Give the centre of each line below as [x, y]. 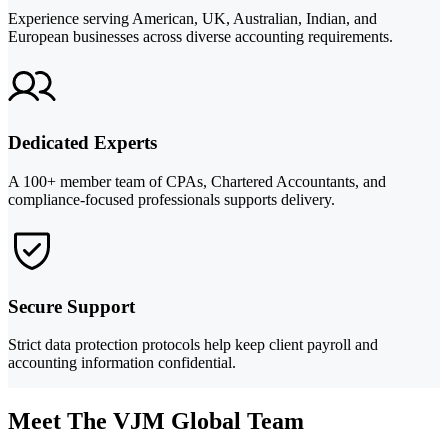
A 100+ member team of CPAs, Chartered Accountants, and [197, 181]
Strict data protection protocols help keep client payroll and [193, 345]
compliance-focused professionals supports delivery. [171, 199]
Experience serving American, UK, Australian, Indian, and [192, 18]
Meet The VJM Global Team [156, 421]
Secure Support [71, 306]
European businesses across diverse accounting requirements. [200, 36]
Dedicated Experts [82, 143]
